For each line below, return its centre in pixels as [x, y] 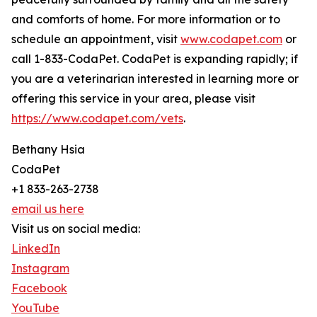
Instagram [40, 269]
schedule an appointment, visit [96, 39]
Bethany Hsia [48, 150]
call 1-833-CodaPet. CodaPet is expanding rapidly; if [155, 59]
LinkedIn [36, 249]
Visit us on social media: [76, 229]
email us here [48, 209]
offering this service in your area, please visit [133, 99]
